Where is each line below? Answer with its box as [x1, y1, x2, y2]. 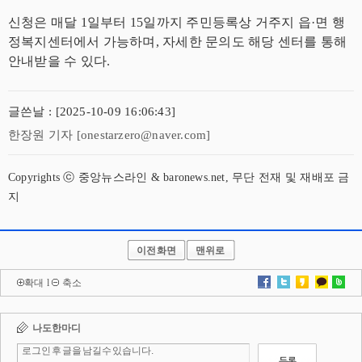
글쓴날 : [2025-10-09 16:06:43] [8, 105, 175, 118]
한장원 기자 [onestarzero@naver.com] [8, 128, 211, 141]
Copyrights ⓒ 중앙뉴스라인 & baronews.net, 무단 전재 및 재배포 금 [8, 171, 350, 183]
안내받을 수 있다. [8, 54, 111, 68]
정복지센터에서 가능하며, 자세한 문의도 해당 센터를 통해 [8, 35, 347, 48]
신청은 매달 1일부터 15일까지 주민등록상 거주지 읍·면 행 [8, 15, 346, 29]
